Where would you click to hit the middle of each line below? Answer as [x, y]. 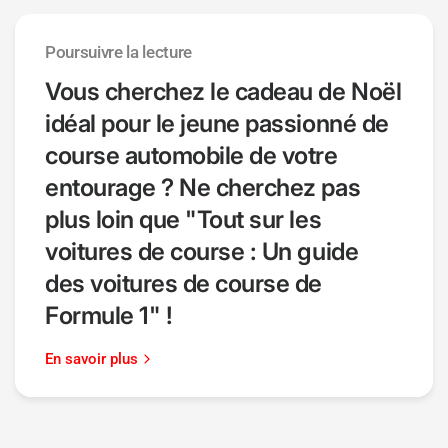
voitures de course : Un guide [202, 251]
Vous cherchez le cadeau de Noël [223, 91]
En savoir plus [91, 358]
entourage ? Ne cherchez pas [203, 187]
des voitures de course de [184, 283]
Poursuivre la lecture [118, 51]
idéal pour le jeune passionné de [217, 123]
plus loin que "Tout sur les [183, 219]
